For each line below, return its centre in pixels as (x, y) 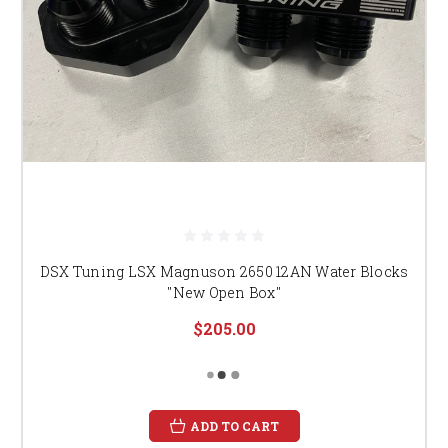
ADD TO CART (234, 425)
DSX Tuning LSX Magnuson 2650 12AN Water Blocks (224, 271)
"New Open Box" (224, 292)
